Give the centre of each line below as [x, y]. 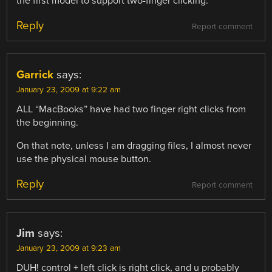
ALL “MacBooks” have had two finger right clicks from [131, 109]
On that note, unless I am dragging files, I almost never [134, 146]
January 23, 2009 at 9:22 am [69, 90]
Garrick [35, 74]
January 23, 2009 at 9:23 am [69, 249]
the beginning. [48, 122]
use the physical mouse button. [84, 159]
